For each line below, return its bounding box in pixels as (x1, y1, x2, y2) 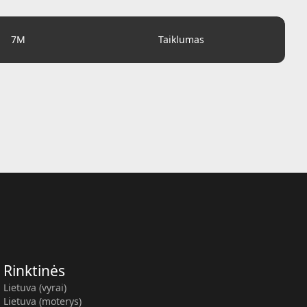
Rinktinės (3, 261, 66, 280)
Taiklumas (158, 33, 204, 46)
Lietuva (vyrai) (3, 281, 67, 294)
